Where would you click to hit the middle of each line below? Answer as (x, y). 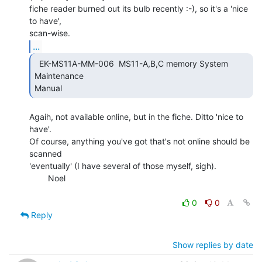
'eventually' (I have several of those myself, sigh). (123, 166)
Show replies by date (213, 244)
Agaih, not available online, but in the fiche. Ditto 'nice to (136, 116)
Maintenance (59, 75)
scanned (46, 153)
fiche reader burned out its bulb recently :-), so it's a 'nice (139, 8)
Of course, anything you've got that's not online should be (139, 141)
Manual (49, 88)
